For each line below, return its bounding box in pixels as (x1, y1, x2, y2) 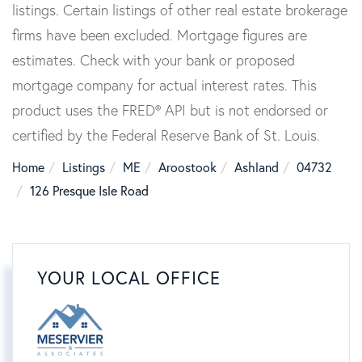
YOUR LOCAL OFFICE (37, 267, 221, 290)
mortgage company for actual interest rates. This (12, 76, 317, 95)
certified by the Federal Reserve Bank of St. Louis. (12, 126, 320, 145)
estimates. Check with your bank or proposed (12, 51, 295, 70)
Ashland (234, 159, 279, 176)
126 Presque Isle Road (30, 183, 149, 200)
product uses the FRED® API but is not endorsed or (12, 101, 328, 120)
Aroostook (158, 159, 217, 176)
